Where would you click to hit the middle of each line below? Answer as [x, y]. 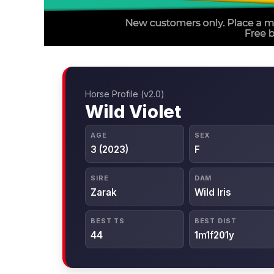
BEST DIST [215, 221]
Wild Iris [213, 193]
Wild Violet [133, 112]
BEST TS [108, 221]
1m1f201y [214, 235]
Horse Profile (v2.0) [125, 94]
